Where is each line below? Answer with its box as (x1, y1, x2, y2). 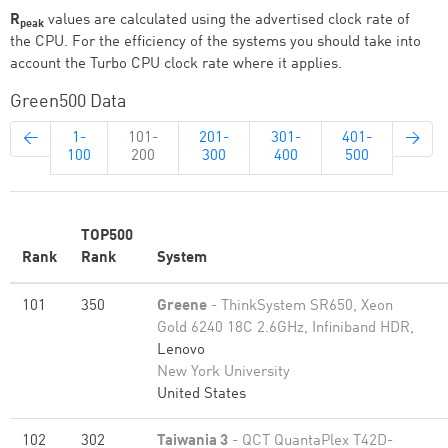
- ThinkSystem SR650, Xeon (207, 299, 393, 314)
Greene (157, 299, 207, 314)
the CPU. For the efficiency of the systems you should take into (10, 35, 421, 50)
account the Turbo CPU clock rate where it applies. (10, 57, 342, 72)
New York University (157, 365, 290, 380)
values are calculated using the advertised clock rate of (44, 13, 410, 28)
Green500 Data (10, 93, 126, 111)
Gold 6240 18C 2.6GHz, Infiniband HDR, (157, 321, 414, 336)
